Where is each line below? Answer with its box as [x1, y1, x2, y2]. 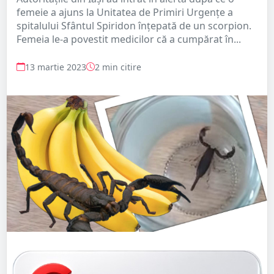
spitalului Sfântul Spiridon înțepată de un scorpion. [17, 18, 251, 32]
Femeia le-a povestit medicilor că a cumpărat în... [17, 32, 241, 46]
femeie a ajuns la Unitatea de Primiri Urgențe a [17, 5, 233, 19]
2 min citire [95, 61, 141, 73]
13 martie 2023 [25, 61, 86, 73]
